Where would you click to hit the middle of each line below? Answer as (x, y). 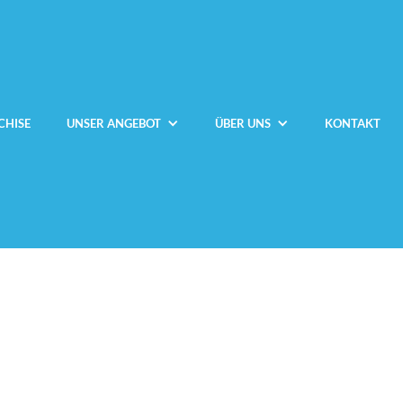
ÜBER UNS (242, 123)
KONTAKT (352, 123)
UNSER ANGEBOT (113, 123)
